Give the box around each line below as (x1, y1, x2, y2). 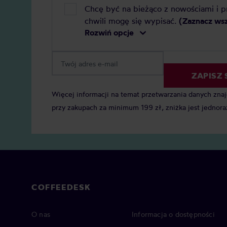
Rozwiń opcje (85, 27, 134, 38)
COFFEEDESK (31, 182, 91, 193)
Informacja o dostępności (132, 210, 215, 219)
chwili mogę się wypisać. (85, 16, 179, 26)
